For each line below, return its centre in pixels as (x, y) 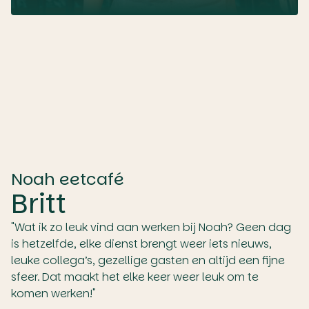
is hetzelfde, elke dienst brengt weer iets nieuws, (141, 244)
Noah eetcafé (68, 179)
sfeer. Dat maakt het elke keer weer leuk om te (135, 277)
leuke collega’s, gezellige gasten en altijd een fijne (148, 260)
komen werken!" (53, 293)
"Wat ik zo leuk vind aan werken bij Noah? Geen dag (151, 227)
